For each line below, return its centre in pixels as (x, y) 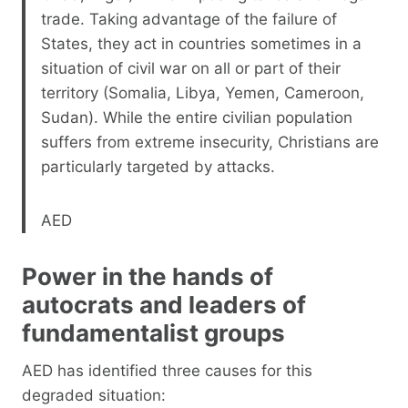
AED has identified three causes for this (167, 370)
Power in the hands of (148, 276)
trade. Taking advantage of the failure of (189, 19)
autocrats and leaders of (164, 304)
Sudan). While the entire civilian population (197, 117)
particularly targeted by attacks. (158, 166)
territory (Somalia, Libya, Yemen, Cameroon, (203, 92)
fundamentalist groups (153, 332)
